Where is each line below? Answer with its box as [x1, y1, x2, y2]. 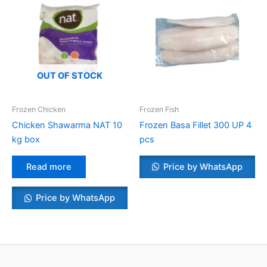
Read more [26, 161, 72, 172]
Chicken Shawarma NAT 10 [12, 120, 122, 131]
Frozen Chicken [12, 104, 66, 114]
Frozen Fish [139, 104, 179, 114]
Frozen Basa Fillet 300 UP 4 [139, 120, 252, 131]
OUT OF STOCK [37, 70, 103, 82]
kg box [12, 134, 40, 145]
